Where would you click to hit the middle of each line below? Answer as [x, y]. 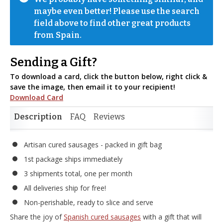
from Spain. [58, 35]
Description [38, 117]
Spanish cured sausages [102, 217]
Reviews [109, 117]
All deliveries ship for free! [65, 188]
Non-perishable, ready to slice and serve [89, 202]
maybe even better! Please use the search [117, 11]
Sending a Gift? [54, 62]
